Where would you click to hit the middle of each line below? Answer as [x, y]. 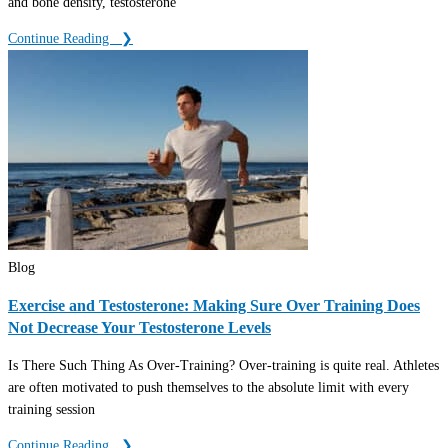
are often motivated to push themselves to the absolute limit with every [208, 388]
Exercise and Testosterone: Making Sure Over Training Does [214, 306]
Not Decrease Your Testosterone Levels [139, 328]
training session [51, 410]
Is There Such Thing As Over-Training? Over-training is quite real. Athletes [223, 366]
